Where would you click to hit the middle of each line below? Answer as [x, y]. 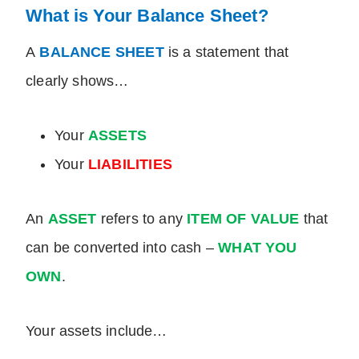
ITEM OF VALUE [243, 219]
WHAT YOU [258, 248]
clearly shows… [77, 81]
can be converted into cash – [122, 248]
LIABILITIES [130, 165]
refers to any [144, 219]
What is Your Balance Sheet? [147, 16]
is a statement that [226, 52]
